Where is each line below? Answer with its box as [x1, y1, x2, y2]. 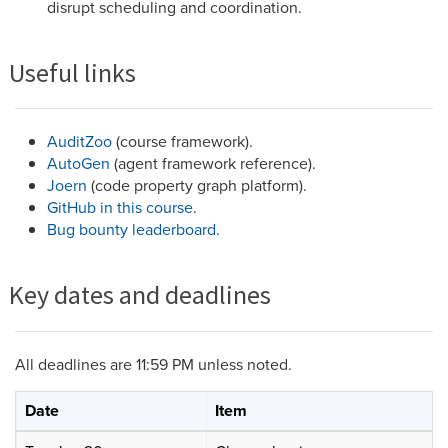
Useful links [9, 55, 136, 89]
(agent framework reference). [110, 152, 316, 175]
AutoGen [47, 152, 110, 175]
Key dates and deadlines [9, 278, 271, 312]
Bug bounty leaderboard [47, 218, 216, 241]
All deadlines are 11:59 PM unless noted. [15, 352, 292, 375]
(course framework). [112, 130, 253, 153]
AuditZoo [47, 130, 112, 153]
